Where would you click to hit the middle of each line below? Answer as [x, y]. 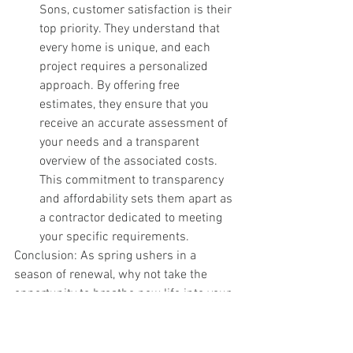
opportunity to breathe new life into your [124, 294]
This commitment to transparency [133, 180]
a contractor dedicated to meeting [132, 218]
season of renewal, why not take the [112, 275]
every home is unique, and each [126, 48]
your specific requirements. [114, 237]
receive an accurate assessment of [135, 123]
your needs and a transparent [121, 142]
